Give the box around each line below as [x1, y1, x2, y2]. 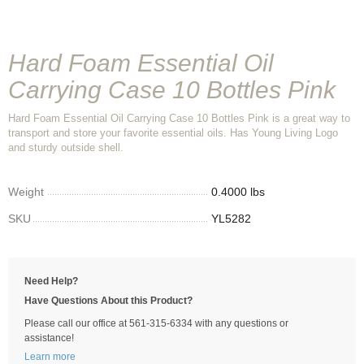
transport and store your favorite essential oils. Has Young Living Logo [8, 127, 338, 139]
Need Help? [24, 275, 78, 287]
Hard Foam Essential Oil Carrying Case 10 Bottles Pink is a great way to [8, 112, 350, 124]
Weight [8, 185, 44, 198]
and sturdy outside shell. [8, 141, 123, 154]
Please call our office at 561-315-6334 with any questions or [24, 318, 288, 329]
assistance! [24, 332, 74, 344]
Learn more [24, 351, 76, 362]
